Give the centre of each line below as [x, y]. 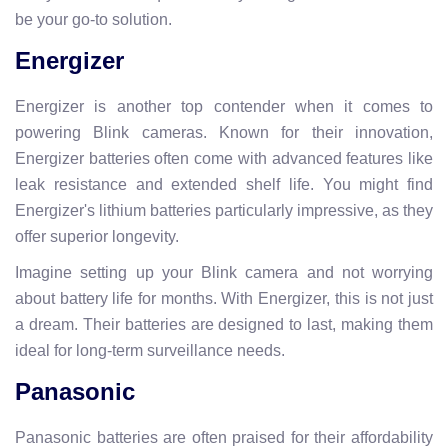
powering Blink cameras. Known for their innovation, [224, 132]
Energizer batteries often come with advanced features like [224, 158]
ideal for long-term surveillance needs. [150, 350]
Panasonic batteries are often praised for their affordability [224, 437]
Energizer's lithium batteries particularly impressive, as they [224, 210]
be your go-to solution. [93, 19]
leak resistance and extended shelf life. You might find [224, 184]
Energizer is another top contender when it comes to [224, 106]
